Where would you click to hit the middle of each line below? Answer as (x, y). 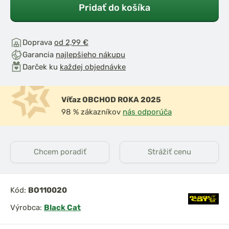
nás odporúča (147, 112)
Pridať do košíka (114, 7)
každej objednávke (93, 67)
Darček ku (41, 67)
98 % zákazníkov (92, 112)
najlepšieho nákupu (90, 55)
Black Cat (62, 208)
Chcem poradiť (60, 152)
